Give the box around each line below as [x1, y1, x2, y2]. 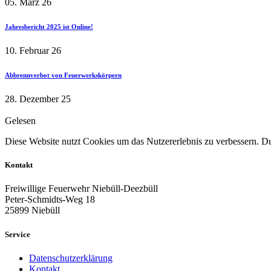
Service [5, 229, 30, 239]
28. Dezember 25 [5, 94, 71, 105]
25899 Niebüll [5, 205, 60, 216]
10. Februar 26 [5, 45, 61, 56]
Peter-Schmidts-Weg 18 [5, 194, 95, 205]
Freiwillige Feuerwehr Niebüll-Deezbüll [5, 183, 158, 194]
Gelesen [5, 116, 36, 126]
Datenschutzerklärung [29, 252, 113, 263]
